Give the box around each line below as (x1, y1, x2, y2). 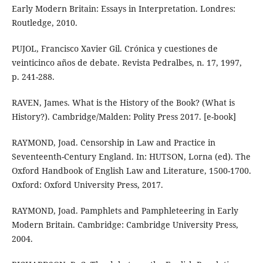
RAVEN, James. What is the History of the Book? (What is (11, 97, 235, 109)
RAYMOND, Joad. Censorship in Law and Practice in (11, 137, 215, 149)
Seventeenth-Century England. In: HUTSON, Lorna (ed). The (11, 151, 251, 163)
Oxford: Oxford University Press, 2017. (11, 179, 163, 191)
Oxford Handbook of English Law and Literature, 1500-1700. (11, 165, 251, 177)
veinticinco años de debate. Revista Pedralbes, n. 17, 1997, (11, 57, 242, 69)
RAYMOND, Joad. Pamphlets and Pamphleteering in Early (11, 205, 238, 217)
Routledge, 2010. (11, 17, 77, 29)
